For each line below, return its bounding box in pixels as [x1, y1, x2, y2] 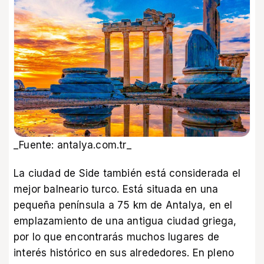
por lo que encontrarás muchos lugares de [14, 231, 220, 243]
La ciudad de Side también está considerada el [14, 167, 241, 180]
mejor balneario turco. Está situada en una [14, 183, 219, 196]
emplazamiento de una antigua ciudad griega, [14, 215, 237, 227]
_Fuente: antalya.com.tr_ [14, 139, 131, 151]
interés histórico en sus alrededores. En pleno [14, 247, 235, 259]
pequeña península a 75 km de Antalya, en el [14, 199, 233, 212]
